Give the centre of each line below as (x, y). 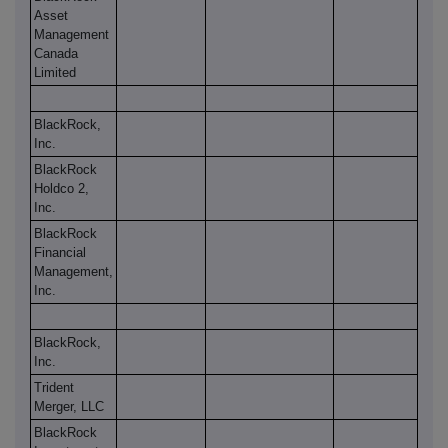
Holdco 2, (61, 189)
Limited (55, 73)
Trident (54, 388)
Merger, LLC (69, 407)
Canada (56, 54)
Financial (60, 253)
